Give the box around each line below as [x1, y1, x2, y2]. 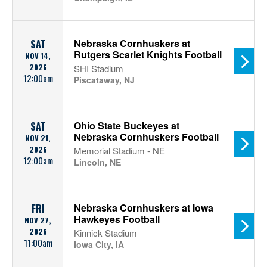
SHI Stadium [74, 62, 123, 74]
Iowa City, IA [74, 238, 124, 250]
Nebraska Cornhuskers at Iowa [74, 201, 213, 215]
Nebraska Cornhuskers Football [74, 130, 219, 144]
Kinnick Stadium [74, 226, 137, 239]
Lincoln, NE [74, 156, 121, 168]
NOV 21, [25, 132, 51, 144]
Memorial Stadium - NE [74, 144, 165, 157]
